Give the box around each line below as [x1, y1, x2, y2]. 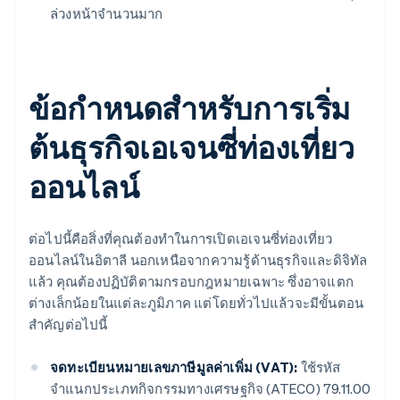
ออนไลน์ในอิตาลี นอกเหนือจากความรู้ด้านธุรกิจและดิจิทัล [29, 251, 368, 270]
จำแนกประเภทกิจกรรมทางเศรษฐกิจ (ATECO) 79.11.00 [50, 379, 371, 398]
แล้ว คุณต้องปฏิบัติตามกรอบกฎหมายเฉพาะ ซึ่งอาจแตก [29, 272, 354, 291]
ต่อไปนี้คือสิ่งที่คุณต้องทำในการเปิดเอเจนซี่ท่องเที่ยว [29, 229, 333, 248]
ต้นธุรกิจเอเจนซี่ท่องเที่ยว [29, 128, 355, 167]
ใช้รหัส [297, 358, 341, 377]
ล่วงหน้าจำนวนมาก [50, 4, 163, 23]
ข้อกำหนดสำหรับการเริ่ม [29, 88, 351, 128]
